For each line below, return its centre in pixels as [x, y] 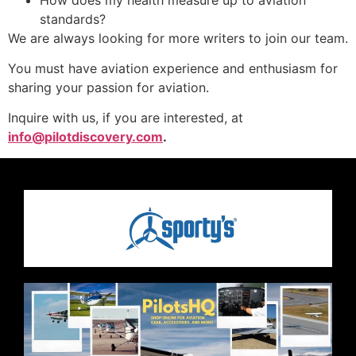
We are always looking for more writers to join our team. [178, 38]
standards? [73, 19]
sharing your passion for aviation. [108, 88]
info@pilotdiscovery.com [85, 137]
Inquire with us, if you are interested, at [126, 118]
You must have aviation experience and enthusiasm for [173, 69]
